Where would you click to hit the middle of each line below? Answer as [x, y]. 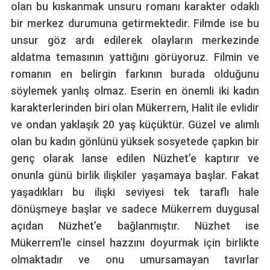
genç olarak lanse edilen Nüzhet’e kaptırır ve [135, 158]
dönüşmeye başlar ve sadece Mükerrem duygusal [135, 209]
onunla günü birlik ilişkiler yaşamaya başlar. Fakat [135, 175]
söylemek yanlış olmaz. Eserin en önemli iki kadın [135, 90]
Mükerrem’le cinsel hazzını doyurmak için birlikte [135, 242]
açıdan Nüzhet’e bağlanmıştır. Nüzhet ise [135, 225]
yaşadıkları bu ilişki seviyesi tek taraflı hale [135, 192]
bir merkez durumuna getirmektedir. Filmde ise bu [135, 23]
